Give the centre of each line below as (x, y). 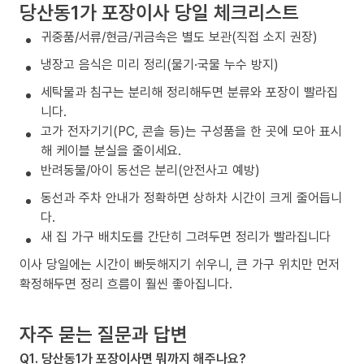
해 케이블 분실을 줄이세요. (111, 150)
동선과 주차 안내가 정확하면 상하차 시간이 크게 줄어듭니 (191, 197)
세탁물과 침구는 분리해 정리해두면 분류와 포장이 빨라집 (189, 91)
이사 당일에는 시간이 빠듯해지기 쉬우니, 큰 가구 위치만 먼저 (180, 264)
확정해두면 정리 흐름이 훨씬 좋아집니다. (126, 283)
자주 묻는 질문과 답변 (104, 333)
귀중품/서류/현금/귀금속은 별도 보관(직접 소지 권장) (179, 36)
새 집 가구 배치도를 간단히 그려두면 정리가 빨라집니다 (186, 236)
